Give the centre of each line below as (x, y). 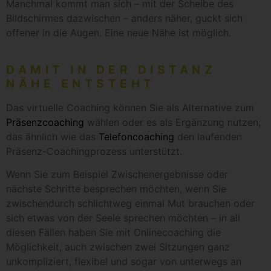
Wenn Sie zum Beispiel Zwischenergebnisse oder (117, 175)
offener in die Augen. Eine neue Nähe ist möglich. (119, 33)
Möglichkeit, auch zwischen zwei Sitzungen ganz (118, 247)
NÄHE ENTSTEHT (81, 83)
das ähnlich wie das (52, 136)
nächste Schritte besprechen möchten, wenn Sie (116, 189)
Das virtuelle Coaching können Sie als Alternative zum (130, 107)
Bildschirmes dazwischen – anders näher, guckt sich (124, 18)
